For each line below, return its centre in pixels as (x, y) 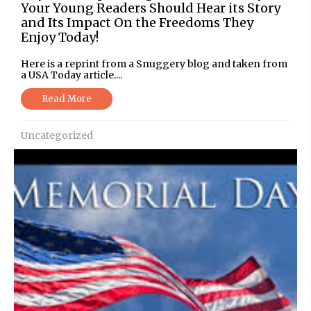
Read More (67, 99)
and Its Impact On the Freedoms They (137, 22)
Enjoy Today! (60, 37)
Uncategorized (57, 135)
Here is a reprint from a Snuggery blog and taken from (154, 64)
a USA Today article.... (72, 75)
